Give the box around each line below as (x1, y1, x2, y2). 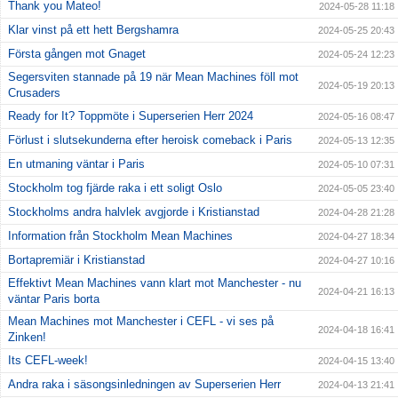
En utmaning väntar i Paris (8, 157, 145, 171)
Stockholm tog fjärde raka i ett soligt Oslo (8, 181, 222, 195)
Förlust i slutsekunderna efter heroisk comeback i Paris (8, 133, 292, 147)
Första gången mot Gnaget (8, 47, 146, 61)
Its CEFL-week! (8, 354, 88, 368)
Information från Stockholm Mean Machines (8, 229, 233, 243)
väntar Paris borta (8, 292, 99, 306)
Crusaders (8, 86, 60, 100)
